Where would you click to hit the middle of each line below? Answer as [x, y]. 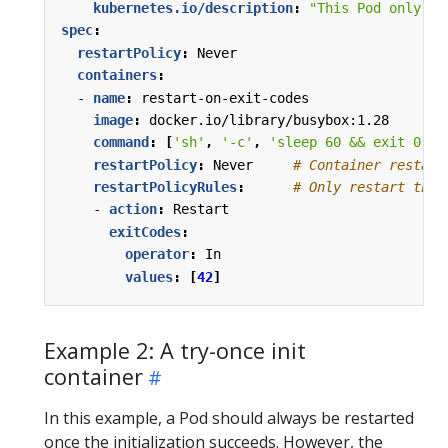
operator [157, 254]
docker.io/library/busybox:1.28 [269, 119]
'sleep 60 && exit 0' [349, 142]
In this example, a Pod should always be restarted [229, 418]
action [133, 209]
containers [117, 75]
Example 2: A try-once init [175, 351]
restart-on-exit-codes [225, 97]
